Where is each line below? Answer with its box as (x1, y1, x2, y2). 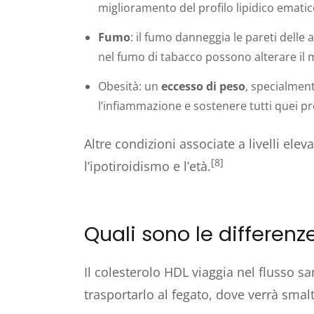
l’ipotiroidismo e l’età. (84, 157, 211, 175)
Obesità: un (98, 78, 161, 94)
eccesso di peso (161, 78, 245, 94)
